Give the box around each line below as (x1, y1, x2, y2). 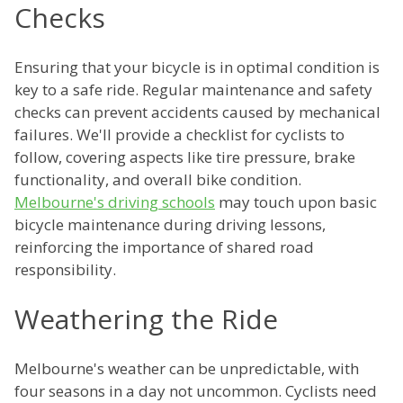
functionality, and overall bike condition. (14, 169, 301, 191)
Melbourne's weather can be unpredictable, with (14, 358, 359, 380)
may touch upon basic (215, 192, 377, 213)
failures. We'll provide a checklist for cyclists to (14, 124, 345, 146)
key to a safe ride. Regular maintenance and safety (14, 79, 372, 101)
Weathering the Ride (14, 300, 278, 338)
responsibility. (14, 259, 116, 281)
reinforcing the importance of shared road (14, 237, 314, 258)
